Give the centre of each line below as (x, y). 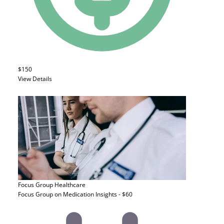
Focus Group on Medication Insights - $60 (75, 194)
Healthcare (70, 185)
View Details (35, 79)
